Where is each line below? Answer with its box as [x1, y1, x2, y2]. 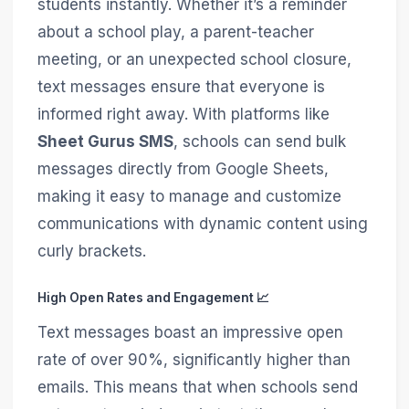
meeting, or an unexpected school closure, [37, 49, 351, 68]
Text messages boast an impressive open [37, 322, 343, 341]
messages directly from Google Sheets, [37, 159, 329, 178]
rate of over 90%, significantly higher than [37, 350, 351, 369]
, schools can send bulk [173, 131, 346, 151]
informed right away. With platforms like [37, 104, 330, 123]
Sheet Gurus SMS [37, 131, 173, 151]
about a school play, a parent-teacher [37, 22, 314, 41]
